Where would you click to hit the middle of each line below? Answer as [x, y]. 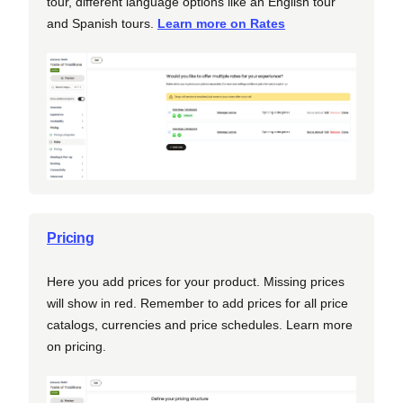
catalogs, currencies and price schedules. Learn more [200, 325]
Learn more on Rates [221, 24]
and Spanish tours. [102, 24]
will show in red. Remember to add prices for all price [197, 304]
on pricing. [76, 347]
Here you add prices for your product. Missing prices [196, 282]
